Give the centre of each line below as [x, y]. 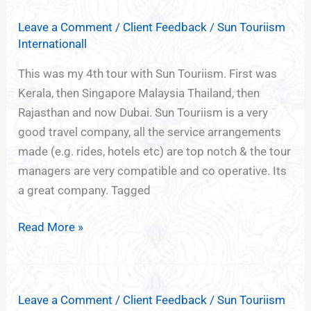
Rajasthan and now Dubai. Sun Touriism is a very [143, 112]
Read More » [51, 227]
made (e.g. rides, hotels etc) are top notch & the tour [155, 151]
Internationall [53, 43]
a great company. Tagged [85, 190]
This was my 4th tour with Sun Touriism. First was [148, 73]
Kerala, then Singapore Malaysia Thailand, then [139, 93]
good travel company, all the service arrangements [150, 132]
